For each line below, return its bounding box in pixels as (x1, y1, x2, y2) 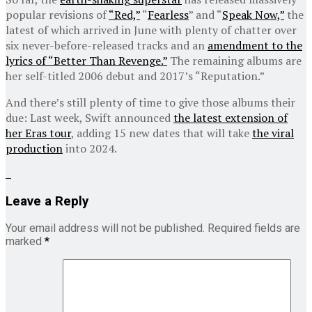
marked (6, 235, 45, 249)
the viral (252, 125, 294, 141)
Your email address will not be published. (6, 221, 205, 235)
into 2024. (63, 140, 117, 156)
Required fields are (208, 221, 300, 235)
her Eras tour (6, 125, 71, 141)
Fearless (148, 6, 189, 22)
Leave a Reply (6, 193, 88, 209)
